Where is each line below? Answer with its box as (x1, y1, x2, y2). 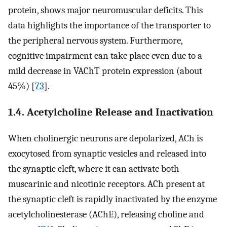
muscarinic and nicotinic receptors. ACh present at (8, 178, 205, 190)
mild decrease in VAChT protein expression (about (8, 65, 202, 77)
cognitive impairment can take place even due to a (8, 50, 202, 62)
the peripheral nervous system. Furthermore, (8, 35, 182, 47)
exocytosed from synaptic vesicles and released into (8, 147, 206, 159)
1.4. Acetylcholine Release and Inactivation (8, 106, 213, 119)
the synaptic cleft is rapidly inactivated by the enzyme (8, 193, 217, 205)
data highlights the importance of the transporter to (8, 20, 211, 31)
